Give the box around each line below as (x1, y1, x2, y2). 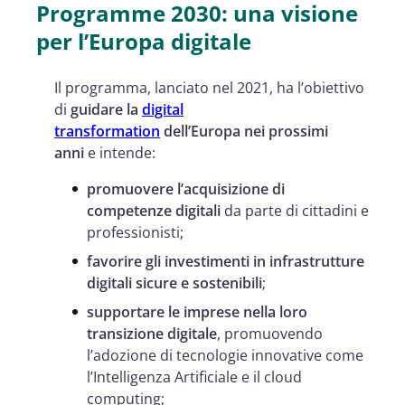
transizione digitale (87, 323, 217, 344)
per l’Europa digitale (36, 25, 251, 56)
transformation (54, 120, 160, 141)
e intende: (84, 142, 155, 163)
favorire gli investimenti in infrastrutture (87, 250, 364, 271)
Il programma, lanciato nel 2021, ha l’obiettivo (54, 77, 364, 98)
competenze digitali (87, 200, 224, 221)
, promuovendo (217, 323, 323, 344)
